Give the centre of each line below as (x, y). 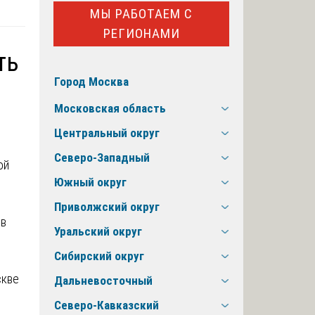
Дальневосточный (103, 281)
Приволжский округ (107, 207)
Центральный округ (107, 133)
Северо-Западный (102, 158)
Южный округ (90, 182)
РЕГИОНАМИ (141, 33)
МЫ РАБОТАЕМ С (141, 13)
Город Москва (91, 82)
